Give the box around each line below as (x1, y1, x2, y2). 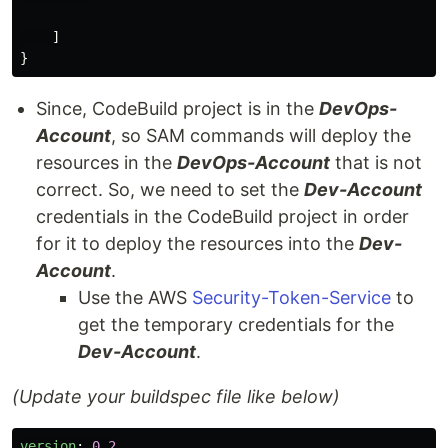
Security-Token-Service (192, 286, 391, 308)
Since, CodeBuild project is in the (36, 97, 319, 119)
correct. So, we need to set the (36, 178, 304, 200)
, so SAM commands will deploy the (111, 124, 411, 146)
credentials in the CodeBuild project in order (36, 205, 409, 227)
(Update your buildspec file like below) (12, 385, 340, 407)
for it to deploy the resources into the (36, 232, 359, 254)
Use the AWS (78, 286, 192, 308)
